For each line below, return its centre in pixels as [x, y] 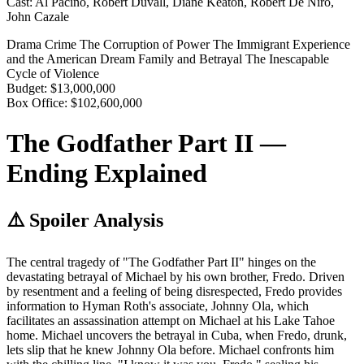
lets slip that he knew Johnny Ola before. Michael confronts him [170, 349]
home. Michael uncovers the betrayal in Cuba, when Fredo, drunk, [177, 335]
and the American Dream [72, 59]
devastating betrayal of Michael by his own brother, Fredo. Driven [175, 276]
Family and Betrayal [192, 59]
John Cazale [38, 17]
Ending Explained [107, 173]
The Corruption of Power [146, 45]
